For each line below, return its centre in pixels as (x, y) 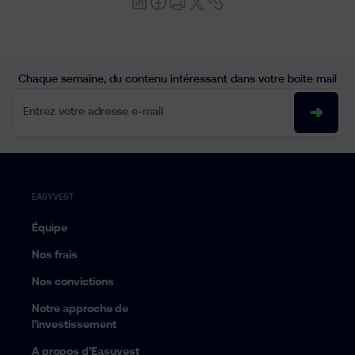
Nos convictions (73, 282)
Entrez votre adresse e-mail (86, 98)
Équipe (50, 228)
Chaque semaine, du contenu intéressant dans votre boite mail (177, 79)
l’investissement (74, 325)
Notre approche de (80, 309)
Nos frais (55, 255)
